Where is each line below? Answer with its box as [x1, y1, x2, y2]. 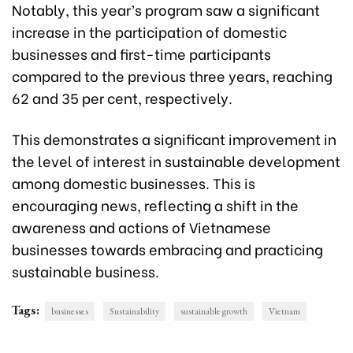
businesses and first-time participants [12, 43, 271, 65]
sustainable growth [180, 305, 247, 318]
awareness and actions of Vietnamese [12, 216, 271, 238]
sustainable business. [12, 260, 159, 282]
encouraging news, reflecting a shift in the [12, 194, 299, 216]
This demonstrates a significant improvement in [12, 128, 336, 150]
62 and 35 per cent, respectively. [12, 87, 232, 109]
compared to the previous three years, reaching [12, 65, 333, 87]
